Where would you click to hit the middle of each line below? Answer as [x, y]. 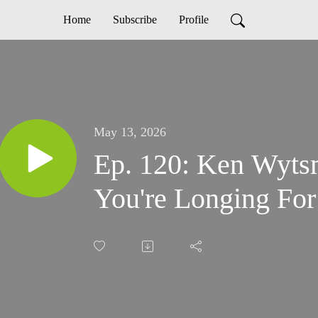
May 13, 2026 [130, 132]
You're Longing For [205, 199]
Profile [193, 20]
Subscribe [135, 20]
